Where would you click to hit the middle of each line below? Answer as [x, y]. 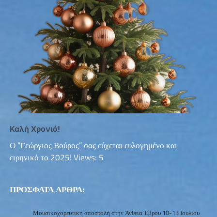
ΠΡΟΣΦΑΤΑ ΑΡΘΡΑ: [47, 190]
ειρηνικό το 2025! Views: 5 [57, 158]
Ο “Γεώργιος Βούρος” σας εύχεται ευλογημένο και [93, 146]
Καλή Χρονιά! [35, 129]
